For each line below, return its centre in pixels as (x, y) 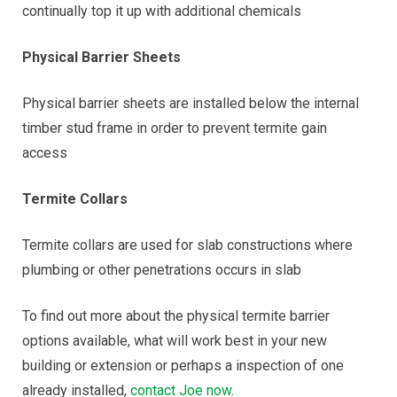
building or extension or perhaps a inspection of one (183, 366)
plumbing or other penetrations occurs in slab (162, 270)
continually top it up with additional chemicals (162, 11)
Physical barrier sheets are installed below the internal (191, 103)
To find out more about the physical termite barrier (176, 316)
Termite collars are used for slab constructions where (187, 245)
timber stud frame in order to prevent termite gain (175, 128)
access (45, 153)
